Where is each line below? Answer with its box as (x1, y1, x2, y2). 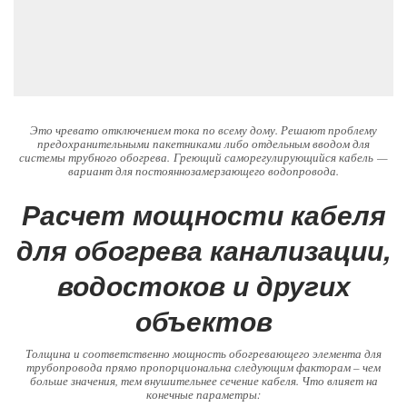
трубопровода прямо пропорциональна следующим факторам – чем (26, 359, 381, 376)
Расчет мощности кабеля (21, 194, 386, 234)
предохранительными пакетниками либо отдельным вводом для (37, 135, 370, 153)
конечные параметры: (146, 386, 261, 403)
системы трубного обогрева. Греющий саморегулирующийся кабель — (19, 149, 388, 166)
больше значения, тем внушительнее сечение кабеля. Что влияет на (29, 372, 378, 390)
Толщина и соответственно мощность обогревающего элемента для (25, 345, 382, 362)
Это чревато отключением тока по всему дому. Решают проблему (30, 122, 377, 139)
